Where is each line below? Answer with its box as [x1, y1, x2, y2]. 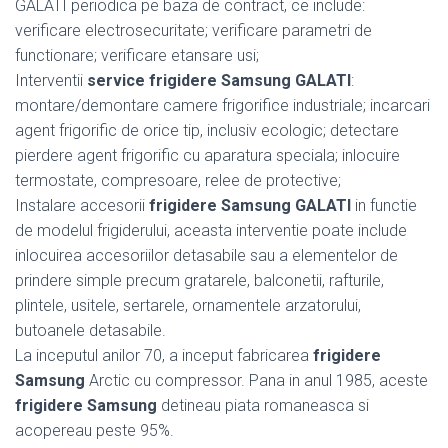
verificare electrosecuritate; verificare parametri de [15, 20, 372, 40]
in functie [351, 195, 417, 215]
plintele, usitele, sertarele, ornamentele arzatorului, [15, 295, 361, 315]
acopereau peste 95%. [15, 420, 174, 440]
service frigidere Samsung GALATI [87, 70, 351, 90]
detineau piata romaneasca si [157, 395, 369, 415]
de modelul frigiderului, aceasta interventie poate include [15, 220, 407, 240]
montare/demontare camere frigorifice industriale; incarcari [15, 95, 430, 115]
